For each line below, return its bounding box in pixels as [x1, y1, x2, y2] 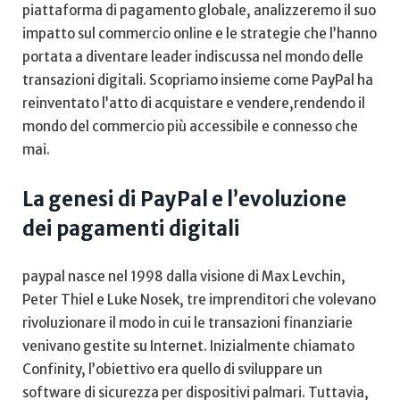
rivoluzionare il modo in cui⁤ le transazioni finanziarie [22, 313, 353, 331]
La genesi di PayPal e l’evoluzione [22, 186, 346, 212]
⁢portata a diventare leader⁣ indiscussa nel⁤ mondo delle [22, 47, 363, 65]
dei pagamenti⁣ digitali [22, 215, 240, 241]
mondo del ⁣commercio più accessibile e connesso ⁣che [22, 117, 358, 135]
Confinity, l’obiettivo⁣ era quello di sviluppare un [22, 360, 322, 378]
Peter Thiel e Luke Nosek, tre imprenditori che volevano [22, 290, 376, 308]
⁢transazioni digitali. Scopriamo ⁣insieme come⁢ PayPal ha [22, 71, 373, 88]
